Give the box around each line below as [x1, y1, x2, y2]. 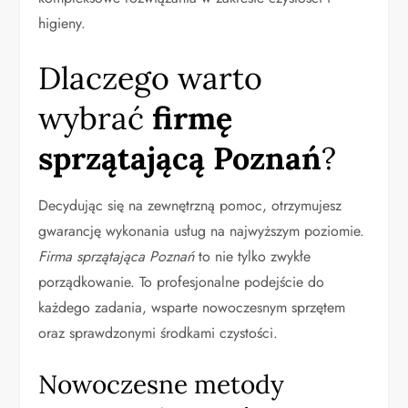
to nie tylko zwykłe [194, 246, 311, 267]
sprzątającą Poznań [38, 138, 322, 178]
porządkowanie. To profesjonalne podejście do [38, 271, 325, 292]
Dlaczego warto [38, 58, 263, 97]
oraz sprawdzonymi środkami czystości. [38, 322, 279, 343]
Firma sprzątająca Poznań [38, 246, 195, 267]
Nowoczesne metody [38, 368, 285, 401]
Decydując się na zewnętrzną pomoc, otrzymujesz [38, 195, 342, 216]
